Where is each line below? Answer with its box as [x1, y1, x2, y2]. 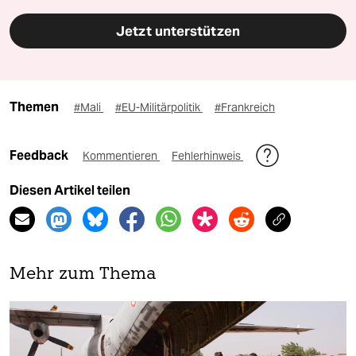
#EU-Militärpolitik [115, 100, 203, 115]
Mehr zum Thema [10, 266, 157, 284]
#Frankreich [215, 100, 275, 115]
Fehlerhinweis [172, 149, 243, 164]
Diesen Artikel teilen [10, 183, 130, 199]
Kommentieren [83, 149, 160, 164]
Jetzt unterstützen [116, 22, 240, 41]
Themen [10, 99, 59, 115]
